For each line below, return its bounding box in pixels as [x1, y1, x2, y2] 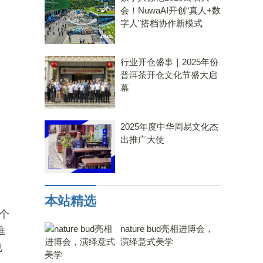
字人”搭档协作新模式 [120, 18, 203, 28]
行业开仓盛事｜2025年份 [120, 57, 218, 67]
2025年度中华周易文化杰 [120, 122, 218, 131]
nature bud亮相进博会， [120, 224, 214, 234]
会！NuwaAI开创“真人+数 [120, 5, 221, 15]
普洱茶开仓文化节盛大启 [120, 70, 217, 80]
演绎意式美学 [120, 237, 173, 247]
